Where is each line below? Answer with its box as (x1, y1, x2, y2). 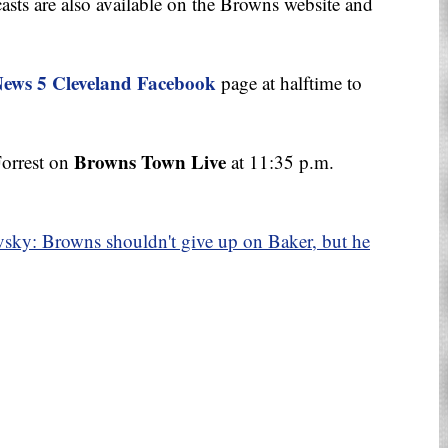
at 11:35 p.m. (226, 149, 334, 175)
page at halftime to (221, 70, 362, 96)
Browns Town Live (74, 148, 226, 176)
